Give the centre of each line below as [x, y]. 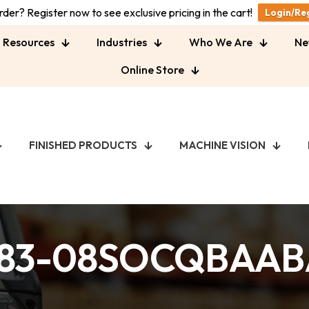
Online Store [152, 70]
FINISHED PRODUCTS [83, 146]
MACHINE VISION [222, 146]
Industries [121, 42]
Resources [28, 42]
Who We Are [220, 42]
